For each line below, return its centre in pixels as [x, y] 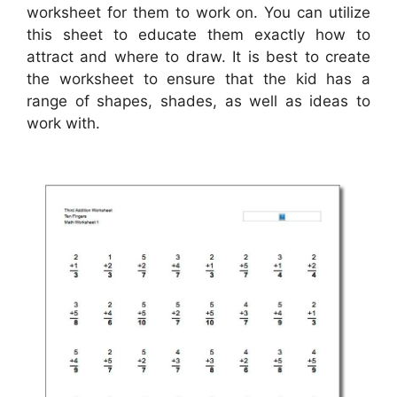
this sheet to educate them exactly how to [198, 35]
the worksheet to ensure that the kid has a [198, 79]
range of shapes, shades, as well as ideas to [198, 101]
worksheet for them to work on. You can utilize [198, 13]
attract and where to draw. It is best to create [198, 57]
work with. [63, 124]
